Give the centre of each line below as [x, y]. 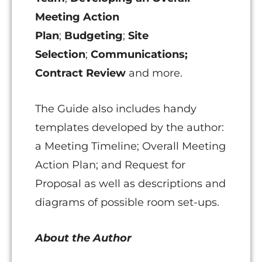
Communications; [139, 55]
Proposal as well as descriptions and [130, 183]
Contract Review [80, 73]
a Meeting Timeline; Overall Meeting [130, 146]
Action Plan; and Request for [110, 165]
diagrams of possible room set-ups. [127, 202]
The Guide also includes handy [116, 108]
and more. [154, 73]
